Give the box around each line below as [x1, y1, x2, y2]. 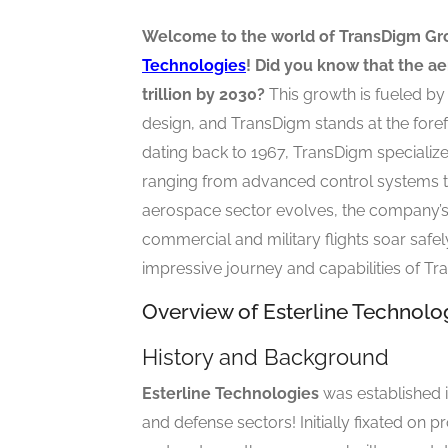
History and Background [142, 344, 389, 371]
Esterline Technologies [142, 384, 319, 404]
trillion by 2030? [142, 85, 265, 105]
